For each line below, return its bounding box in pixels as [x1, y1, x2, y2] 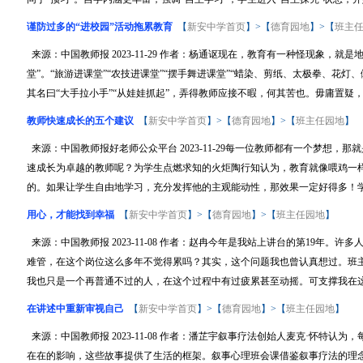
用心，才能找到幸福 [27, 209, 114, 220]
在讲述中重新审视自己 [27, 303, 124, 314]
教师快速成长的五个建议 [27, 115, 134, 126]
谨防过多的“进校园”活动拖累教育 [27, 21, 173, 32]
